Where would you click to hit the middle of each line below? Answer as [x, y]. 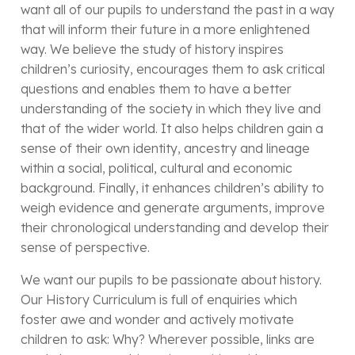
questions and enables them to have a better [156, 89]
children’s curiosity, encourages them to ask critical [173, 69]
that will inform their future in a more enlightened [165, 30]
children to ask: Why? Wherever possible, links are [168, 340]
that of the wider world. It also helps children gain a [172, 129]
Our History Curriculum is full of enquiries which [159, 300]
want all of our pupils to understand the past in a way [177, 10]
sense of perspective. [85, 248]
